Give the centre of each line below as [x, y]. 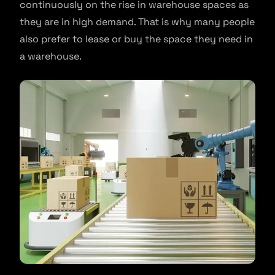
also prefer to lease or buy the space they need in [136, 39]
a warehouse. [51, 56]
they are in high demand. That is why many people [137, 22]
